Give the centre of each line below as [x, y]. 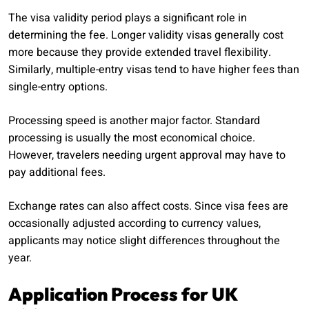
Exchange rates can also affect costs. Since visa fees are [148, 207]
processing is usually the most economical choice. [132, 138]
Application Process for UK [123, 295]
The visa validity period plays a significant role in [128, 18]
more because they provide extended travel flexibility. [140, 53]
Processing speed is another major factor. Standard [134, 121]
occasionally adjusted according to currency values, [134, 224]
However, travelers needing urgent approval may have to [147, 156]
